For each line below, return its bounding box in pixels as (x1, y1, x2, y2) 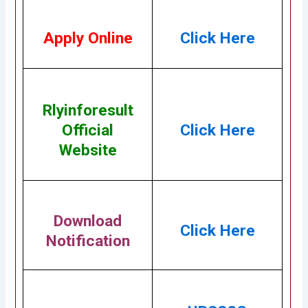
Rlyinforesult (42, 101, 133, 120)
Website (58, 141, 117, 160)
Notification (45, 232, 130, 251)
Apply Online (43, 29, 133, 48)
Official (62, 121, 114, 140)
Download (54, 212, 122, 231)
